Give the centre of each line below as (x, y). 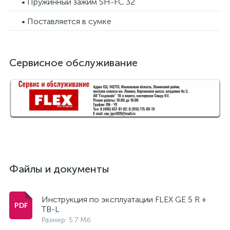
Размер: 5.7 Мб (66, 220)
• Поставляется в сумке (66, 21)
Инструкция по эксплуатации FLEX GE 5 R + (124, 200)
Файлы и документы (59, 169)
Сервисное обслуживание (73, 63)
